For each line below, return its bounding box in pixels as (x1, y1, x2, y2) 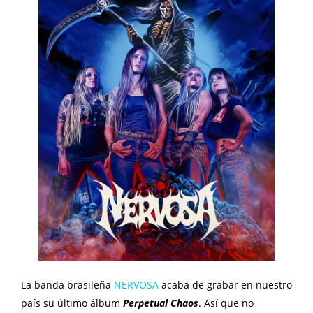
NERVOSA (114, 277, 159, 291)
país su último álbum (21, 296, 123, 310)
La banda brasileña (21, 277, 114, 291)
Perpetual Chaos (123, 296, 198, 310)
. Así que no (198, 296, 254, 310)
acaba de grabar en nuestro (159, 277, 292, 291)
